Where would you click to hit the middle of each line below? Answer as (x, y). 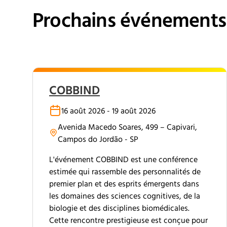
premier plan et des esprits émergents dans (124, 184)
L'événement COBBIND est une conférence (123, 160)
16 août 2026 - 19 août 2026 (108, 111)
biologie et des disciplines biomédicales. (119, 209)
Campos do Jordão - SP (98, 140)
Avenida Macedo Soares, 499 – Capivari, (127, 128)
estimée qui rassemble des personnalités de (125, 172)
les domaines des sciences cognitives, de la (125, 197)
